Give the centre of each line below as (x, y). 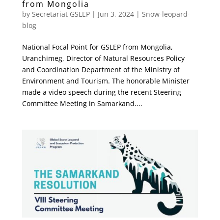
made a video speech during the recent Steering (101, 92)
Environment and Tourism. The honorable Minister (106, 81)
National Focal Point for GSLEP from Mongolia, (97, 47)
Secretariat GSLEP (61, 14)
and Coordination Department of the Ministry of (101, 69)
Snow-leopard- (166, 14)
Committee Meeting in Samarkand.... (82, 103)
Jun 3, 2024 (116, 14)
